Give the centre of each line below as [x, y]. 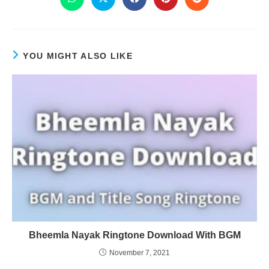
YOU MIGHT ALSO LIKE [78, 56]
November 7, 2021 [140, 252]
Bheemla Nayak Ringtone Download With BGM [134, 235]
